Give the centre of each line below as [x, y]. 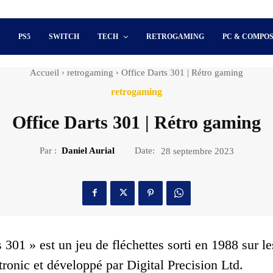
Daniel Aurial [88, 150]
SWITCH [64, 37]
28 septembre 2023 [197, 151]
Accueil [44, 73]
